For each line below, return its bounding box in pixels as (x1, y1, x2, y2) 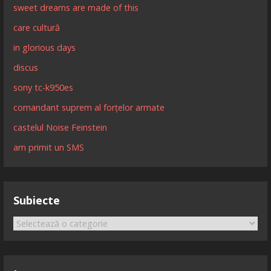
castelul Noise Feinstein (13, 121, 108, 133)
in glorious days (13, 41, 76, 53)
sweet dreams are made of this (13, 1, 139, 13)
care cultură (13, 21, 60, 33)
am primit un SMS (13, 141, 85, 153)
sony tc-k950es (13, 81, 74, 93)
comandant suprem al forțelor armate (13, 101, 165, 113)
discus (13, 61, 39, 73)
